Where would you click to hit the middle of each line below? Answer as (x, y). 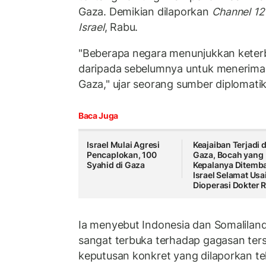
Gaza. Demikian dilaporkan (145, 12)
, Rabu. (121, 27)
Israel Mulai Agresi (123, 145)
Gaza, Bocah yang (228, 155)
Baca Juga (98, 116)
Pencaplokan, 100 (122, 155)
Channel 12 (238, 12)
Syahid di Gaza (116, 165)
